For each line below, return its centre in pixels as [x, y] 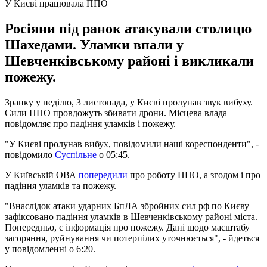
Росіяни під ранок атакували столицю [128, 28]
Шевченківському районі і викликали [129, 60]
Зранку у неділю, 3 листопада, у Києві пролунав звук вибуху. [129, 102]
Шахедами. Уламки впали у [94, 44]
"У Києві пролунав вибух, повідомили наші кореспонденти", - [132, 144]
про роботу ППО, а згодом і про [194, 175]
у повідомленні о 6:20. [50, 249]
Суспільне [76, 154]
